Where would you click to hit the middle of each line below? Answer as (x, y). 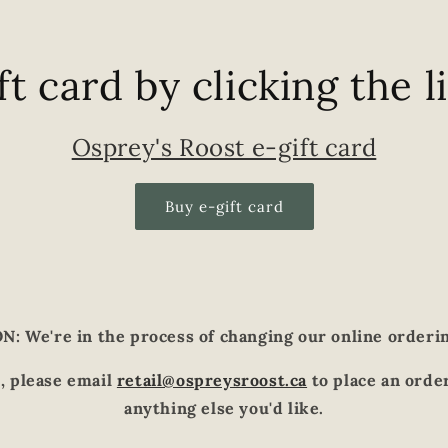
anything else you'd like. (223, 408)
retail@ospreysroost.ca (212, 380)
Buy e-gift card (224, 206)
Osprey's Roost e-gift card (224, 147)
